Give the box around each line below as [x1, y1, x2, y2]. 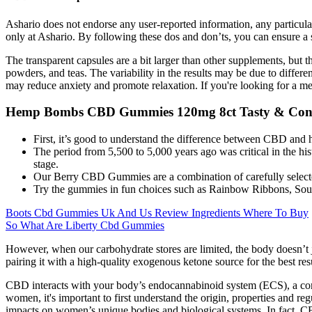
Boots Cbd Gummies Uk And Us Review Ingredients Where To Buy [6, 207, 309, 219]
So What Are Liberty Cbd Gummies [6, 219, 164, 232]
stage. [33, 158, 58, 171]
